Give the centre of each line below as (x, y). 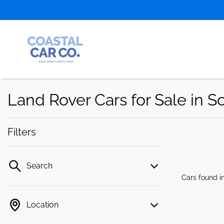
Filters (22, 132)
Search (39, 166)
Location (42, 205)
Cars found (200, 177)
